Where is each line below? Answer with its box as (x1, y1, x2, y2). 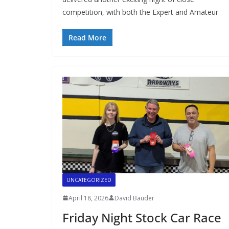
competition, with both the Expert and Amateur (62, 7, 218, 17)
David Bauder (114, 193, 154, 202)
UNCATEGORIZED (66, 176, 111, 184)
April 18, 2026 (68, 193, 108, 202)
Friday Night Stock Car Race (62, 209, 221, 226)
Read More (68, 33, 106, 43)
